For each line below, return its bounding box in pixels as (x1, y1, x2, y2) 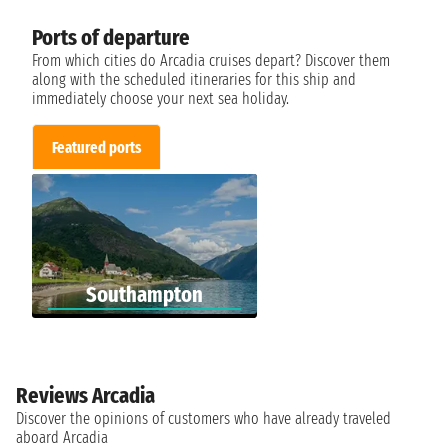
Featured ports (52, 137, 142, 157)
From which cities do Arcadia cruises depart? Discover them (32, 50, 390, 70)
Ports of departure (32, 23, 190, 51)
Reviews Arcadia (16, 382, 155, 410)
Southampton (85, 281, 203, 309)
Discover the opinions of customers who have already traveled (16, 409, 391, 429)
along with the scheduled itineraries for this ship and (32, 69, 356, 89)
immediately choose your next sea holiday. (32, 88, 289, 108)
